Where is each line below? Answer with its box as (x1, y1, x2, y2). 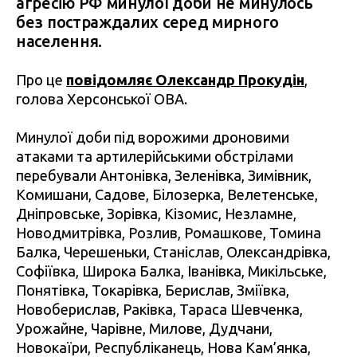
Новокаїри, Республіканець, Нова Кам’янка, (16, 339, 311, 355)
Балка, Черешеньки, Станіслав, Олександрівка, (16, 243, 331, 260)
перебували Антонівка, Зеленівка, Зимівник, (16, 167, 312, 183)
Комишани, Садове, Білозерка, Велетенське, (16, 186, 318, 202)
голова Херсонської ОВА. (16, 90, 187, 107)
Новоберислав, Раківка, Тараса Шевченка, (16, 300, 303, 317)
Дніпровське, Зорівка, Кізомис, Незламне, (16, 205, 296, 222)
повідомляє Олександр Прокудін (66, 71, 304, 88)
